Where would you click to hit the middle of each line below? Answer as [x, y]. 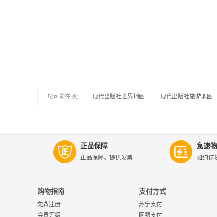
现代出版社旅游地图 [186, 97]
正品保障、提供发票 [107, 158]
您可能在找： [65, 97]
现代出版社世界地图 [119, 97]
